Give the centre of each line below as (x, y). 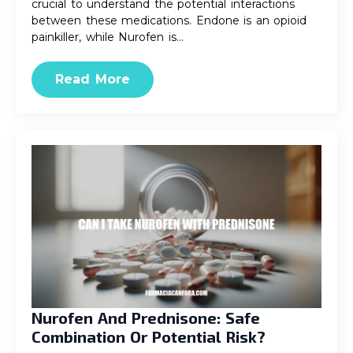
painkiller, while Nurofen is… (108, 37)
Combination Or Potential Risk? (149, 336)
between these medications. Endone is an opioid (169, 20)
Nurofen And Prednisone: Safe (146, 318)
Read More (93, 79)
